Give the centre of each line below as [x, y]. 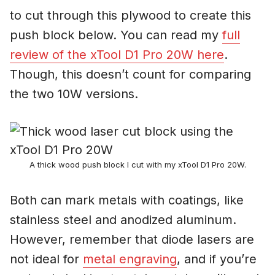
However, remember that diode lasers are [132, 240]
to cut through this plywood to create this [130, 16]
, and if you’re [217, 259]
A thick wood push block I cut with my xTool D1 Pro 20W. [137, 165]
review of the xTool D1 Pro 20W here [117, 55]
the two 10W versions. [74, 94]
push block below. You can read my [116, 35]
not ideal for [46, 259]
